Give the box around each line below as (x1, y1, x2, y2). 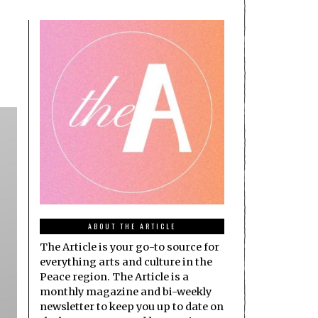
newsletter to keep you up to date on (40, 300, 224, 314)
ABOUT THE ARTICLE (88, 221, 176, 232)
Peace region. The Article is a (40, 270, 189, 284)
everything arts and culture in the (40, 256, 212, 269)
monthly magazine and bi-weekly (40, 285, 212, 299)
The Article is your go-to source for (40, 241, 219, 254)
